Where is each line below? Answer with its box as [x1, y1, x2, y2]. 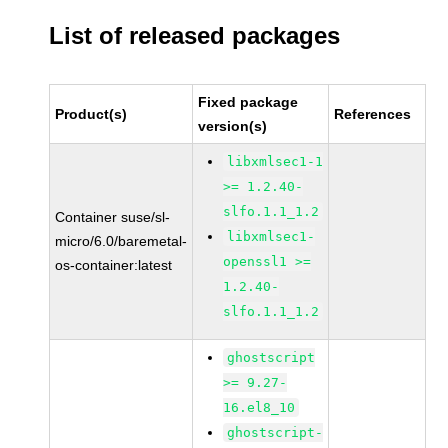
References [334, 106, 412, 122]
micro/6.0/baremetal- [55, 233, 188, 249]
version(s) [198, 118, 268, 134]
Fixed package [198, 94, 299, 110]
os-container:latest [55, 257, 173, 273]
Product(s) [55, 106, 128, 122]
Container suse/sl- [55, 209, 171, 225]
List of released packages [49, 22, 341, 49]
